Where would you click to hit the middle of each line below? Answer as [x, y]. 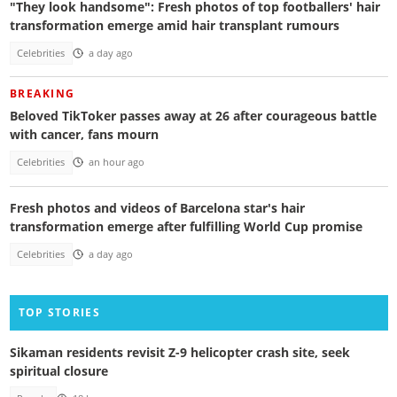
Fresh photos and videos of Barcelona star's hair [157, 207]
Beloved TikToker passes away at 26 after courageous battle [193, 116]
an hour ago [116, 163]
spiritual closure [58, 370]
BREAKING [42, 94]
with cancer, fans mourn [84, 135]
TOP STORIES [59, 313]
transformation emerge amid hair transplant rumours [174, 25]
